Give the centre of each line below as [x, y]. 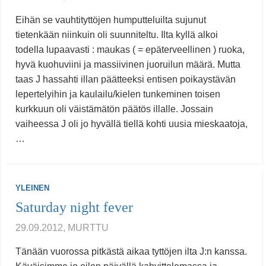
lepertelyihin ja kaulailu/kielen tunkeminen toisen [118, 94]
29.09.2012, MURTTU [62, 228]
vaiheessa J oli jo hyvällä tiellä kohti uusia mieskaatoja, [132, 124]
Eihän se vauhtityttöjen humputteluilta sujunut [111, 20]
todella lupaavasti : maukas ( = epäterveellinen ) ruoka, [130, 50]
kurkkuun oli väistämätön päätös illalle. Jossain [114, 109]
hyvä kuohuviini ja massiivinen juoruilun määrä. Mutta [128, 65]
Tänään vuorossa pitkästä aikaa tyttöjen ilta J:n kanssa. [131, 252]
